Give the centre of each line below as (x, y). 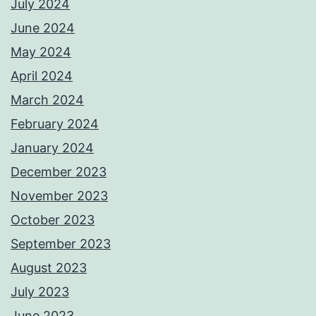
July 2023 (40, 291)
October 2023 (53, 219)
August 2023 (49, 267)
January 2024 (52, 147)
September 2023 (61, 243)
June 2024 (43, 28)
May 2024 (41, 51)
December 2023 (59, 171)
